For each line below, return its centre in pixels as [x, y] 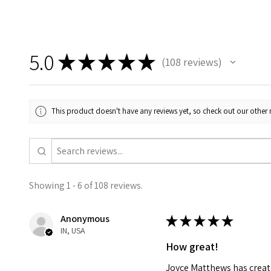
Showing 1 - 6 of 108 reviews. [86, 186]
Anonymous [85, 219]
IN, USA [73, 231]
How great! [192, 247]
